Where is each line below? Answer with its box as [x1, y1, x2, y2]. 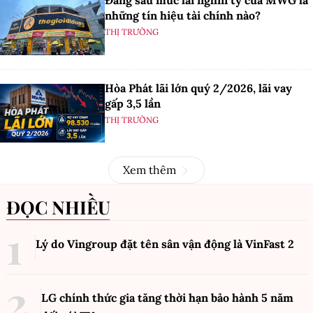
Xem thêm [123, 163, 176, 177]
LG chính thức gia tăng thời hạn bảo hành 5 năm [41, 291, 293, 305]
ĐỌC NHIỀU [20, 195, 110, 220]
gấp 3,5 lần [105, 96, 161, 110]
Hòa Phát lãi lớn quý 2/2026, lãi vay [105, 80, 292, 95]
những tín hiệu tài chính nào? [105, 8, 261, 23]
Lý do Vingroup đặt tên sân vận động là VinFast [36, 237, 288, 252]
